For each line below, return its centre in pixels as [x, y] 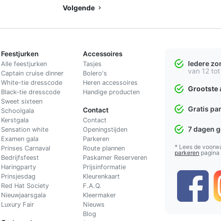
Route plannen [104, 148]
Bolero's [95, 73]
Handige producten [111, 92]
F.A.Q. [92, 185]
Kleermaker [99, 195]
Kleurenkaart [101, 176]
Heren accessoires [110, 82]
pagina [209, 152]
